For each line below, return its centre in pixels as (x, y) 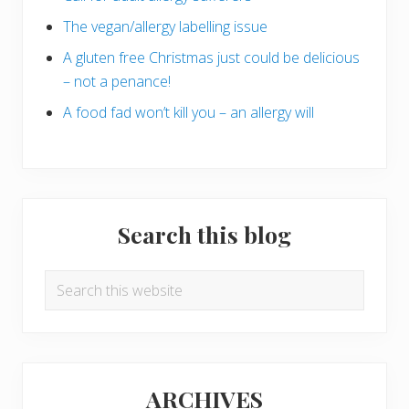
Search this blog (204, 235)
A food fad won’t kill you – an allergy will (189, 113)
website (69, 329)
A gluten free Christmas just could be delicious (211, 58)
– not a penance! (117, 82)
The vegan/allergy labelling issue (165, 27)
